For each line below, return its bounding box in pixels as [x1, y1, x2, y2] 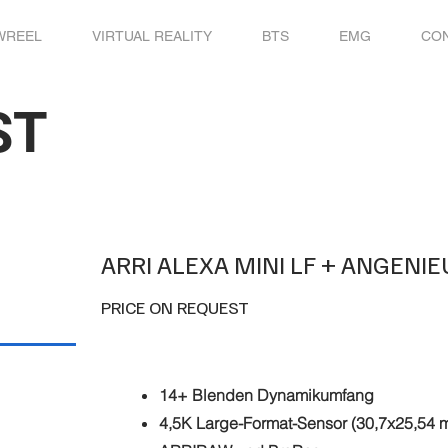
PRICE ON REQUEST [101, 296, 250, 318]
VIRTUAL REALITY [92, 28, 212, 44]
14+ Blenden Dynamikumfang [159, 385, 375, 405]
